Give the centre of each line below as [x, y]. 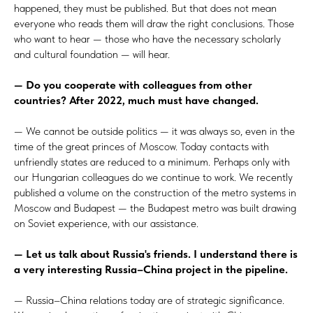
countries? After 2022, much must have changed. [136, 100]
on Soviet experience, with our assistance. [106, 223]
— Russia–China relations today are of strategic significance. [149, 300]
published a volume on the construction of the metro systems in [155, 192]
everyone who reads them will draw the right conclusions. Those [154, 23]
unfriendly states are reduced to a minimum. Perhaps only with [152, 161]
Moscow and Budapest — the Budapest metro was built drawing [155, 208]
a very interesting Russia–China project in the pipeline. [151, 269]
